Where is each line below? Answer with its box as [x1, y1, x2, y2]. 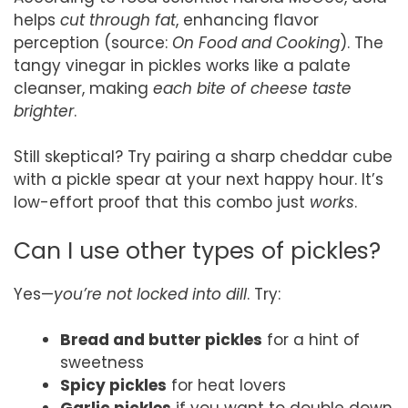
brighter [14, 99, 74, 122]
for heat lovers [167, 374, 286, 397]
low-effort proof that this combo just [14, 191, 310, 214]
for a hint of [262, 329, 360, 352]
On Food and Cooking [172, 31, 340, 54]
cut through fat [60, 8, 176, 31]
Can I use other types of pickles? [14, 234, 381, 267]
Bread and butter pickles [60, 329, 262, 352]
